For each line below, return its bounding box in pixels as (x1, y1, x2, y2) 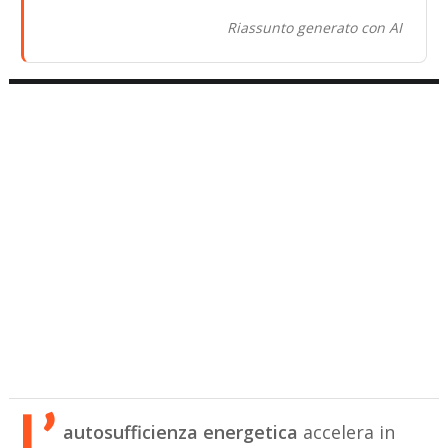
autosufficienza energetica (63, 419, 299, 444)
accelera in (298, 419, 396, 444)
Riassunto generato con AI (226, 17, 402, 37)
